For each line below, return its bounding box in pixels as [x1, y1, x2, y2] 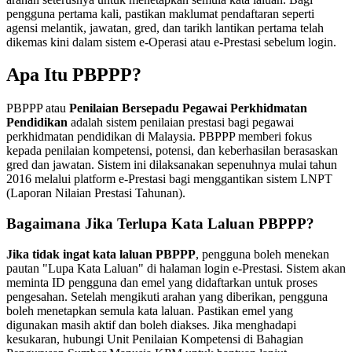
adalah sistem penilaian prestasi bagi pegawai [68, 115, 294, 130]
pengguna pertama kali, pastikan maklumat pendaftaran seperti [6, 6, 314, 20]
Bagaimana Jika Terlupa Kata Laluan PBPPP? [6, 215, 314, 233]
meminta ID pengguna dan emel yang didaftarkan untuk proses [6, 275, 317, 289]
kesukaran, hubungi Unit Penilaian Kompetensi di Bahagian [6, 332, 303, 346]
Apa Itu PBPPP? [6, 64, 141, 86]
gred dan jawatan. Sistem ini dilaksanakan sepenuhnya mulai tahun [6, 158, 337, 172]
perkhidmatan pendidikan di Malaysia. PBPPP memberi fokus [6, 130, 312, 144]
